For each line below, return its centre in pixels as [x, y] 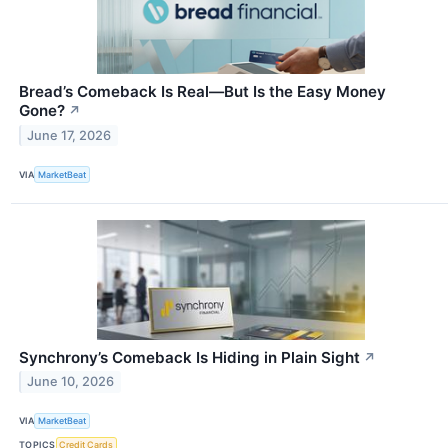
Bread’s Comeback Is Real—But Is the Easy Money [202, 92]
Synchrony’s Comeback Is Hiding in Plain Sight [189, 357]
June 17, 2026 [69, 136]
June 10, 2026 [71, 382]
